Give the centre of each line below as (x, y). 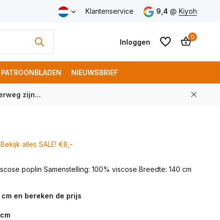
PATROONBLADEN (31, 72)
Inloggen (135, 42)
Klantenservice (109, 11)
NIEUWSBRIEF (95, 72)
